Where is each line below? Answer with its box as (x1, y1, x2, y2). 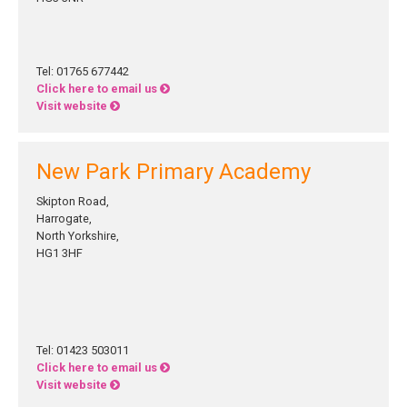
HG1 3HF (36, 246, 83, 260)
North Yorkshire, (36, 229, 119, 243)
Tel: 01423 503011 (36, 343, 129, 357)
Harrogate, (36, 212, 92, 225)
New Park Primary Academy (36, 159, 311, 184)
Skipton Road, (36, 194, 109, 208)
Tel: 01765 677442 (36, 65, 129, 78)
